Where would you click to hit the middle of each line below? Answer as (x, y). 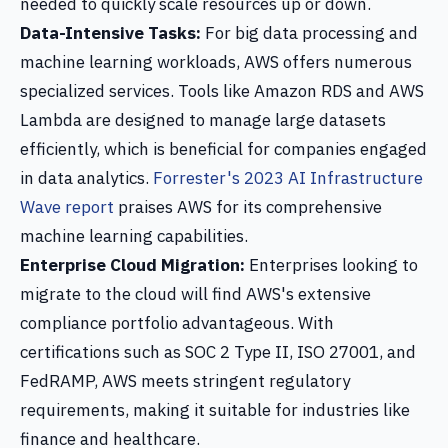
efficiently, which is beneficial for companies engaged (223, 149)
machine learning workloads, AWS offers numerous (216, 62)
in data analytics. (86, 178)
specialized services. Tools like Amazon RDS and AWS (222, 91)
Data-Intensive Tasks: (110, 33)
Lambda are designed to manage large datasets (203, 120)
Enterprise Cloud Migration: (132, 265)
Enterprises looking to (331, 265)
